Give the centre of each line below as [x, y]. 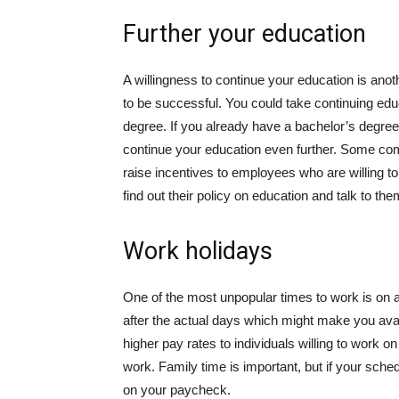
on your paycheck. [177, 390]
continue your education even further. [230, 149]
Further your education [244, 34]
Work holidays [198, 251]
